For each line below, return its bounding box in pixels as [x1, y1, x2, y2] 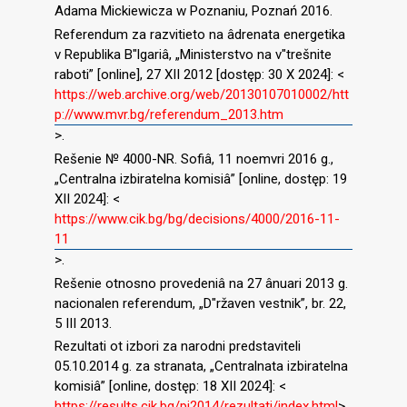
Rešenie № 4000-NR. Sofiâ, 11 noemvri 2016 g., [55, 150, 333, 167]
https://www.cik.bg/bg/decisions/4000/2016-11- [55, 210, 340, 227]
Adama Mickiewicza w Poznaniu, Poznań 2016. [55, 3, 333, 20]
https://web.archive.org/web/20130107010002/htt [55, 86, 349, 104]
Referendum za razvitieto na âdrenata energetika [55, 26, 345, 44]
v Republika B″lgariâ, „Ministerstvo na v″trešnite [55, 46, 332, 64]
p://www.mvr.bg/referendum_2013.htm [55, 106, 283, 124]
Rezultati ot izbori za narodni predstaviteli [55, 338, 301, 355]
